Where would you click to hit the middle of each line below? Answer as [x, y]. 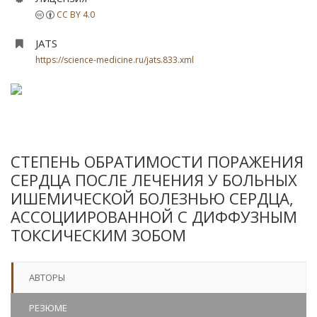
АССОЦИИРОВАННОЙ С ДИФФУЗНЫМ [154, 217]
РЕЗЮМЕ [48, 308]
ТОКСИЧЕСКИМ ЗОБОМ [98, 235]
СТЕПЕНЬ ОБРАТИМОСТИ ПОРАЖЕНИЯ [157, 161]
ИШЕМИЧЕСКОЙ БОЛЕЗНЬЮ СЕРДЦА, [152, 198]
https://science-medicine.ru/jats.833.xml [115, 60]
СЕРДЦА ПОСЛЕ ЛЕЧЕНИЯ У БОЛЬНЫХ [154, 180]
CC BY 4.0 [76, 15]
